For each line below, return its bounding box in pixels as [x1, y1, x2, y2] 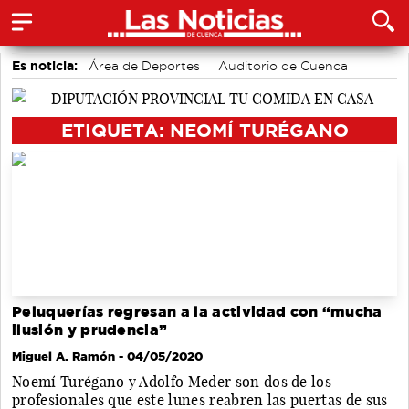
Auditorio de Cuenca [218, 59, 348, 72]
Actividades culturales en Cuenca [107, 81, 315, 94]
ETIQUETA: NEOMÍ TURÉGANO [60, 119, 349, 141]
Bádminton [19, 81, 89, 94]
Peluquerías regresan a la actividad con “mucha [12, 304, 383, 320]
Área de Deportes [89, 59, 200, 72]
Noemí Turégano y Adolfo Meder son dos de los [12, 372, 332, 392]
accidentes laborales [19, 103, 146, 116]
